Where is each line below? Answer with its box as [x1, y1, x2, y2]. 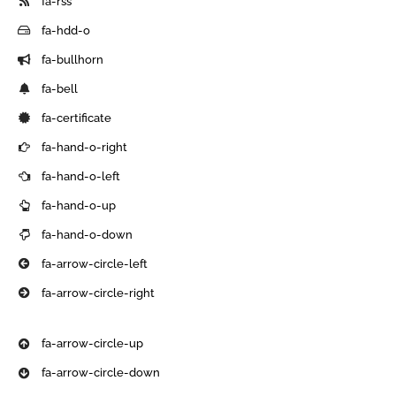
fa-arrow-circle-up [42, 337, 144, 351]
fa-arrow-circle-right [42, 286, 156, 300]
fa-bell [42, 81, 79, 95]
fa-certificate [42, 110, 112, 125]
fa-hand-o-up [42, 198, 117, 212]
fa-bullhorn [42, 52, 104, 66]
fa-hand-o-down [42, 227, 133, 241]
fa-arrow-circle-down [42, 366, 161, 380]
